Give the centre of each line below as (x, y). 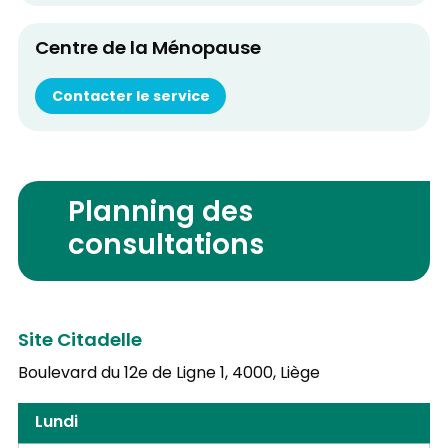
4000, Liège (275, 373)
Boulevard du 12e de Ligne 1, (122, 373)
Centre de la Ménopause (147, 50)
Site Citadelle (79, 342)
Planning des (161, 214)
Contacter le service (130, 97)
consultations (166, 247)
